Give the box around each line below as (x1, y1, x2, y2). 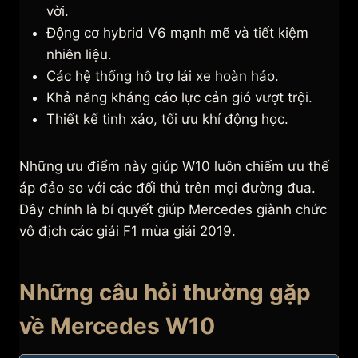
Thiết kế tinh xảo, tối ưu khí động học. (46, 111, 288, 128)
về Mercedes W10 (19, 312, 215, 340)
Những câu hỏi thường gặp (19, 279, 311, 307)
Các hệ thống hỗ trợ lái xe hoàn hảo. (46, 68, 279, 85)
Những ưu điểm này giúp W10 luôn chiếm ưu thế (19, 158, 329, 175)
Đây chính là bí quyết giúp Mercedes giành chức (19, 201, 327, 218)
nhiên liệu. (46, 46, 112, 63)
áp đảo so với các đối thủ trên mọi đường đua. (19, 180, 316, 197)
